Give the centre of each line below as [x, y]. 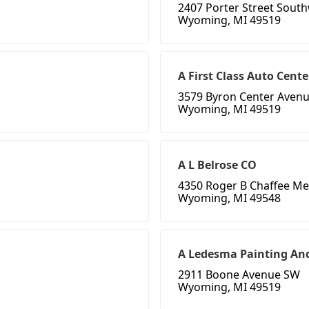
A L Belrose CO [217, 165]
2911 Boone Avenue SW [239, 275]
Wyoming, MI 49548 [229, 198]
